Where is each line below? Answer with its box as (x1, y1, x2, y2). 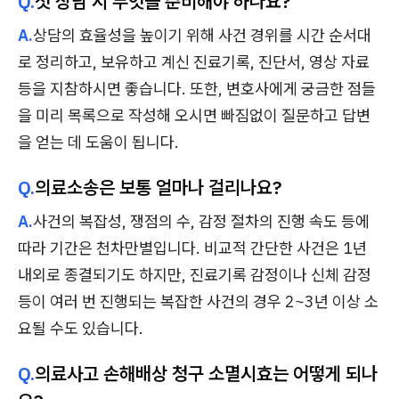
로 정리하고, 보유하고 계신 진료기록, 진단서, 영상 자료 (18, 52, 370, 73)
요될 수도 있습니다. (18, 318, 143, 339)
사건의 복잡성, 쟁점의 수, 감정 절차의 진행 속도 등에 (33, 211, 370, 232)
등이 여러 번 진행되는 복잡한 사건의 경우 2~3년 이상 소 (18, 291, 379, 313)
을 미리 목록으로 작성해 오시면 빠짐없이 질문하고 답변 (18, 105, 370, 126)
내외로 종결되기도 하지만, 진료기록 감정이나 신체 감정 (18, 265, 371, 286)
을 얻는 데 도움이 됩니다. (18, 132, 179, 153)
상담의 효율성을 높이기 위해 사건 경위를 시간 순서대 (33, 25, 371, 46)
